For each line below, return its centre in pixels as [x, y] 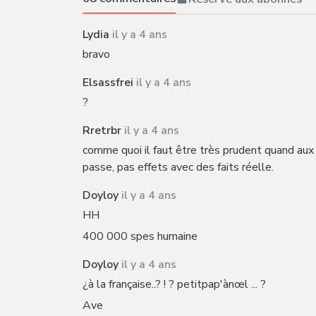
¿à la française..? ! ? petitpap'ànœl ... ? [174, 284]
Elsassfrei [108, 83]
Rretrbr [102, 130]
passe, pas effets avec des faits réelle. [178, 167]
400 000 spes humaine [140, 236]
